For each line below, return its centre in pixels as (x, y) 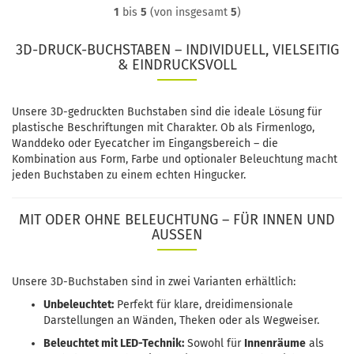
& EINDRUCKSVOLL (177, 65)
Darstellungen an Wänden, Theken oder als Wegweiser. (181, 320)
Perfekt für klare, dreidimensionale (203, 305)
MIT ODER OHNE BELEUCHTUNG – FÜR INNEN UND (177, 220)
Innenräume (275, 343)
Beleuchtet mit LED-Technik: (114, 343)
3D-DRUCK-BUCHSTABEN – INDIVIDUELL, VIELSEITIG (177, 50)
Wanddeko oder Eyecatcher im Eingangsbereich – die (145, 143)
